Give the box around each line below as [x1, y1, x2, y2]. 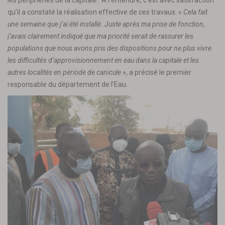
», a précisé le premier [121, 68, 191, 76]
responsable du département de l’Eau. [8, 80, 128, 88]
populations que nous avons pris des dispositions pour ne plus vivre [8, 44, 211, 52]
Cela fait [183, 8, 207, 16]
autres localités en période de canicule [8, 68, 121, 76]
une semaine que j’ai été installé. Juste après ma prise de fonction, [8, 20, 205, 28]
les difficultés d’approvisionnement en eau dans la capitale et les [8, 56, 199, 64]
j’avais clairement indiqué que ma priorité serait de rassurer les [8, 32, 193, 40]
